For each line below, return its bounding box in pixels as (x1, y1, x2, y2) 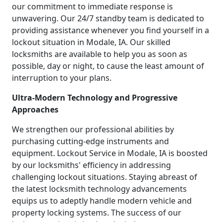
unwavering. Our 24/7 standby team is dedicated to (12, 13, 204, 24)
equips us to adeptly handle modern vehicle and (12, 195, 192, 207)
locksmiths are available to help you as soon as (12, 49, 187, 60)
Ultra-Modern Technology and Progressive (12, 92, 177, 104)
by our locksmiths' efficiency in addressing (12, 160, 171, 171)
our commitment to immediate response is (12, 1, 173, 12)
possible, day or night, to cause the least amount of (12, 60, 204, 72)
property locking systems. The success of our (12, 207, 181, 219)
